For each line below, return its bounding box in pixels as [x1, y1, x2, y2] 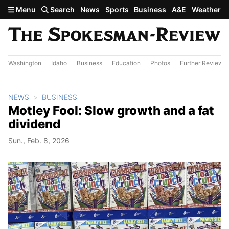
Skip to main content [4, 4, 85, 14]
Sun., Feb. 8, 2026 [8, 135, 70, 145]
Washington [8, 59, 41, 67]
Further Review [180, 59, 223, 67]
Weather [191, 5, 221, 14]
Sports [105, 5, 129, 14]
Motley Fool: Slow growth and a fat [8, 103, 214, 118]
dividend [8, 116, 60, 131]
